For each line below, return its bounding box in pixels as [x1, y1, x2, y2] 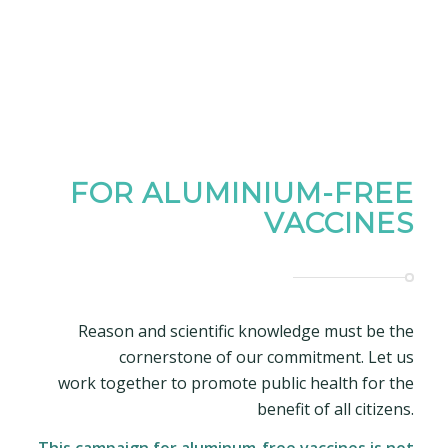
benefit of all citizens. [257, 397, 415, 420]
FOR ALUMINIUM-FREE [70, 175, 415, 210]
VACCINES [264, 205, 415, 240]
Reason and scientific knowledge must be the [78, 319, 415, 342]
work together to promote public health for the [58, 371, 415, 394]
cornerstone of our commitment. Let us [119, 345, 415, 368]
